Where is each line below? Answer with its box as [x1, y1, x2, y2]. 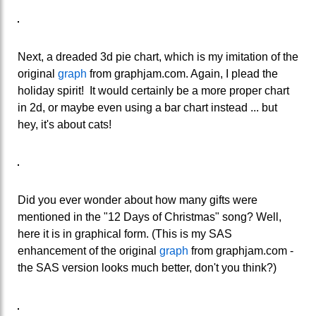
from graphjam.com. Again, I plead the [87, 67, 278, 80]
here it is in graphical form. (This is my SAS [18, 227, 232, 240]
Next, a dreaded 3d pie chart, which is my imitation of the [18, 50, 298, 63]
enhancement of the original [18, 244, 159, 257]
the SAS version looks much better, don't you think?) [18, 261, 276, 274]
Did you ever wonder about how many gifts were [18, 193, 257, 206]
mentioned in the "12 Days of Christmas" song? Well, [18, 210, 281, 223]
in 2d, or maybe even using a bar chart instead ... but [18, 101, 277, 114]
